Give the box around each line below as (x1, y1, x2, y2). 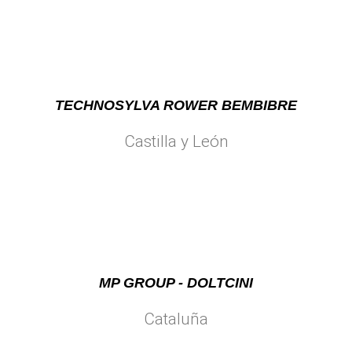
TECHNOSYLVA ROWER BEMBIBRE (55, 97, 297, 113)
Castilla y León (123, 131, 229, 151)
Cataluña (144, 309, 208, 328)
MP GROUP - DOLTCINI (99, 274, 253, 291)
